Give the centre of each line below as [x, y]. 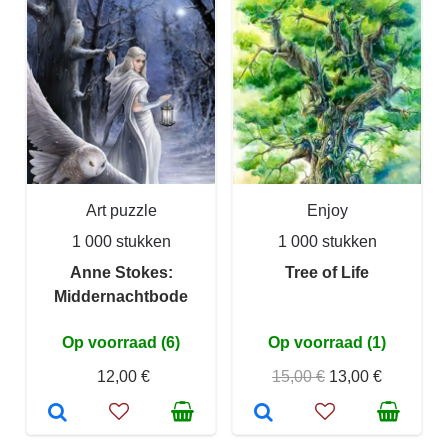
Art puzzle [121, 211]
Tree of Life [327, 273]
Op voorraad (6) [121, 343]
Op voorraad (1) [327, 343]
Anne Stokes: [121, 273]
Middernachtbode [121, 297]
